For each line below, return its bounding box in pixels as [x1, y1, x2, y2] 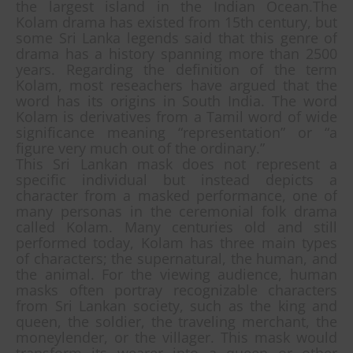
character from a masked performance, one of [16, 185, 337, 205]
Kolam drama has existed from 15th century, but [16, 12, 337, 32]
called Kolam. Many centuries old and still [16, 217, 337, 236]
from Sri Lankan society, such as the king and [16, 295, 337, 315]
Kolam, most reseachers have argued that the [16, 75, 337, 95]
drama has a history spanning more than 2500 [16, 43, 337, 63]
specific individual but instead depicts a [16, 169, 337, 189]
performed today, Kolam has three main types [16, 232, 337, 252]
